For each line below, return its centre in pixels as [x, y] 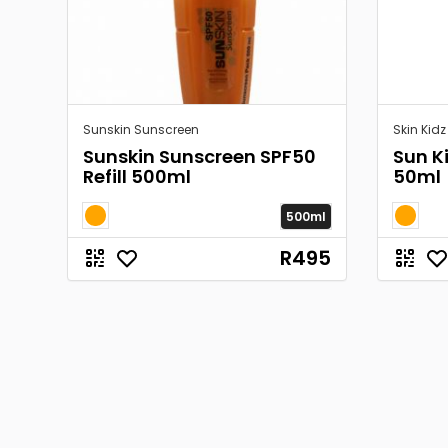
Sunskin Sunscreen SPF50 [199, 156]
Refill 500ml [137, 176]
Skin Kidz [419, 129]
